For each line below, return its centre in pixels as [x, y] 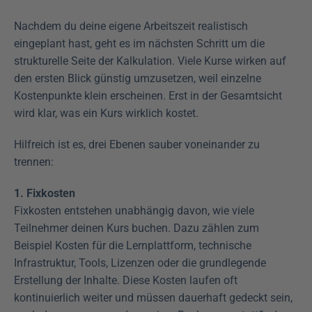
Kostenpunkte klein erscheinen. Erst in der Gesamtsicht [148, 95]
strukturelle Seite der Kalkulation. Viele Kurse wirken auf [150, 61]
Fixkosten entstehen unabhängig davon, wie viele [134, 210]
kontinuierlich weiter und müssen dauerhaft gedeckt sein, [153, 297]
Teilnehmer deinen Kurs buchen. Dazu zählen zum [136, 228]
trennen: [34, 162]
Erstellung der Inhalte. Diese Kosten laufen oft [126, 280]
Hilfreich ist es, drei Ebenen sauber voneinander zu [137, 144]
